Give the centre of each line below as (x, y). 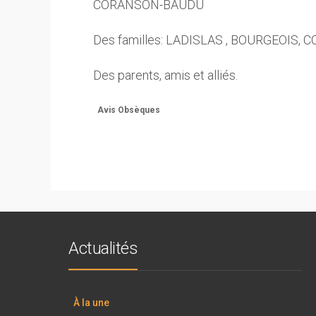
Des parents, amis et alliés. (165, 75)
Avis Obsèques (129, 110)
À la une (91, 303)
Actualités (103, 248)
